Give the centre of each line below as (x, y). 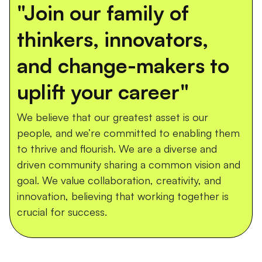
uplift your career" (103, 92)
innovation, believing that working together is (123, 196)
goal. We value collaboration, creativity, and (119, 180)
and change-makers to (123, 65)
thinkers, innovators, (113, 39)
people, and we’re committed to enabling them (128, 133)
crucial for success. (62, 212)
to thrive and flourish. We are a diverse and (117, 149)
